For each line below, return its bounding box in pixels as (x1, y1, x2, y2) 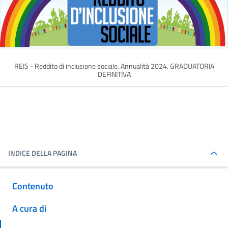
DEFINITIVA (97, 69, 131, 80)
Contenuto (12, 179, 53, 193)
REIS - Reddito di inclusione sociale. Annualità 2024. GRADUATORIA (14, 61, 214, 72)
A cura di (12, 202, 46, 216)
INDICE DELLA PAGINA (8, 148, 77, 159)
